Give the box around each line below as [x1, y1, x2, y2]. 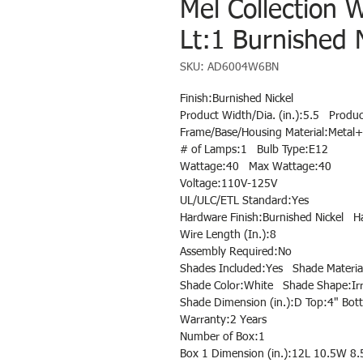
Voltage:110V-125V [180, 178, 277, 190]
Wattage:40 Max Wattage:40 [180, 161, 331, 173]
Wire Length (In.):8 [180, 229, 276, 241]
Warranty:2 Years [180, 314, 276, 327]
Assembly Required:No [180, 246, 292, 258]
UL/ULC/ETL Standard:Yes [180, 195, 309, 207]
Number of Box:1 [180, 331, 265, 344]
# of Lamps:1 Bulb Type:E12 [180, 144, 328, 156]
